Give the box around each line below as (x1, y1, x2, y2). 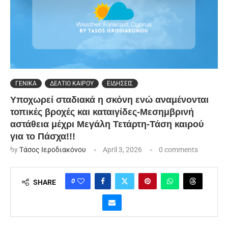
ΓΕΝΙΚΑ (15, 80, 37, 88)
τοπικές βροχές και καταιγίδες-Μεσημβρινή (10, 107, 194, 118)
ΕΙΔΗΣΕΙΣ (107, 80, 133, 88)
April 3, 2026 (103, 146, 142, 154)
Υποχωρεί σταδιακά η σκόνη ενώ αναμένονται (10, 95, 209, 105)
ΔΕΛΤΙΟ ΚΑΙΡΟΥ (50, 80, 94, 88)
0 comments (159, 146, 198, 154)
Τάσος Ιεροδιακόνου (19, 146, 86, 154)
